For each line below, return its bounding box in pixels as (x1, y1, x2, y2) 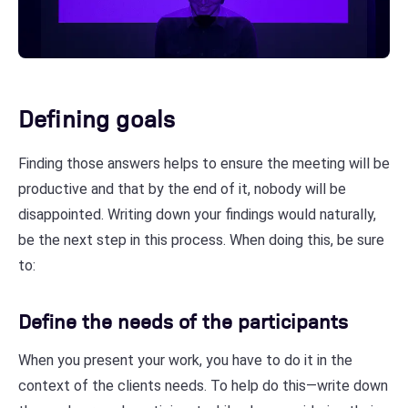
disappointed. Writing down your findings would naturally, (18, 205, 376, 223)
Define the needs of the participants (18, 306, 348, 333)
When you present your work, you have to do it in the (18, 351, 352, 369)
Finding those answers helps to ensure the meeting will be (18, 154, 390, 172)
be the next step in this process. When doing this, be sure (18, 230, 384, 249)
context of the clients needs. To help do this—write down (18, 376, 388, 394)
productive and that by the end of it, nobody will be (18, 179, 346, 198)
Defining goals (18, 101, 176, 133)
